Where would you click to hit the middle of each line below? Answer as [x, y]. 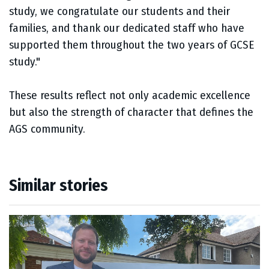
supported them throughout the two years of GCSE [131, 45]
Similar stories [59, 186]
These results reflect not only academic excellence [130, 95]
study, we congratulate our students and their [119, 11]
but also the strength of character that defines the [131, 112]
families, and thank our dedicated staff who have [127, 28]
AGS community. [49, 129]
